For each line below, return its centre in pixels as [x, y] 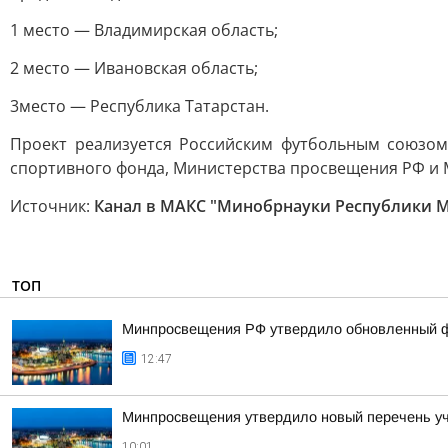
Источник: [52, 206]
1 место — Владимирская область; [144, 30]
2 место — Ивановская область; [134, 68]
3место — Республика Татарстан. [139, 106]
